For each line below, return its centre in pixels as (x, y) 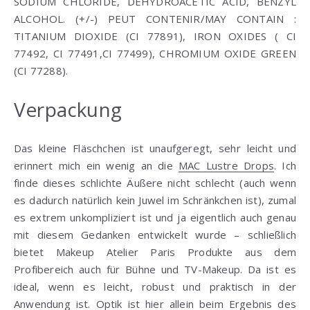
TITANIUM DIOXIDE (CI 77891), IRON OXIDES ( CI (155, 36)
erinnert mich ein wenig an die (96, 165)
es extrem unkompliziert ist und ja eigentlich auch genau (155, 217)
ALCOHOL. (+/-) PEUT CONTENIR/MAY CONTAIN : (155, 18)
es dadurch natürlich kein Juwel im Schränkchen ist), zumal (155, 200)
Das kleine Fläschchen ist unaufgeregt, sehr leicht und (155, 148)
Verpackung (68, 109)
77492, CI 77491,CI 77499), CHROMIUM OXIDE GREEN (155, 53)
